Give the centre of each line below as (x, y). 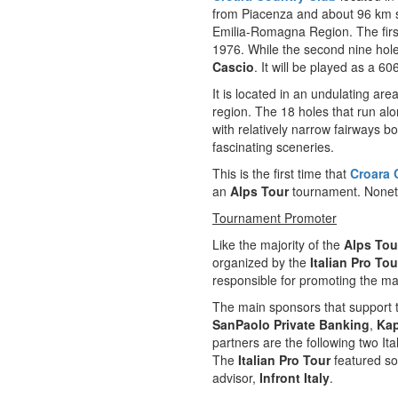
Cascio (233, 67)
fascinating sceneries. (273, 147)
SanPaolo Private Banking (291, 324)
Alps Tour (259, 191)
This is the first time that (281, 173)
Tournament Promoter (275, 218)
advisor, (236, 378)
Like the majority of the (278, 244)
